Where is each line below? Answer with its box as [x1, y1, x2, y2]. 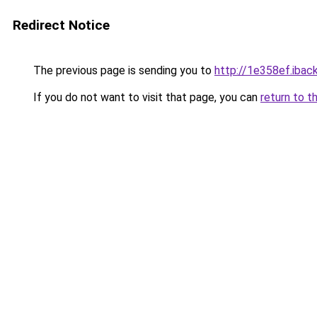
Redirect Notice [13, 17, 110, 33]
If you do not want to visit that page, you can [30, 91, 260, 104]
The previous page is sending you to [30, 64, 214, 77]
